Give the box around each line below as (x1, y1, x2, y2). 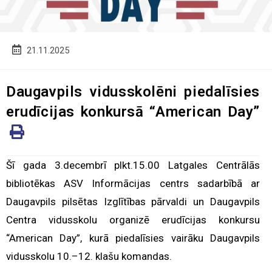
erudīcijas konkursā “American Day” (6, 103, 260, 120)
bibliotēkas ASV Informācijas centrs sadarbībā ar (6, 177, 260, 189)
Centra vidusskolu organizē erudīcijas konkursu (6, 213, 260, 226)
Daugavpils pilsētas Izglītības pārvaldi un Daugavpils (6, 195, 260, 208)
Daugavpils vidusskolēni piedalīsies (6, 83, 260, 100)
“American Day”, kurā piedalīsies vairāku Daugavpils (6, 231, 260, 244)
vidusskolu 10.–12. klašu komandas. (6, 250, 172, 262)
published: (12, 57, 50, 67)
